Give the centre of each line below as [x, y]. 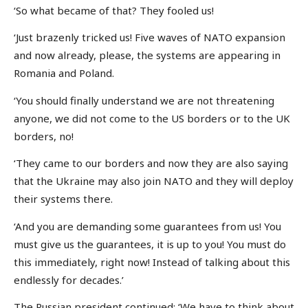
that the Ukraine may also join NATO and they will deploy [154, 181]
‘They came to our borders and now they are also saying [151, 163]
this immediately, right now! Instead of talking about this [152, 262]
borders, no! [44, 136]
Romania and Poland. [64, 73]
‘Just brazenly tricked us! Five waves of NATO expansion [150, 37]
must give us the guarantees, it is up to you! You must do [150, 244]
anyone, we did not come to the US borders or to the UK [152, 118]
